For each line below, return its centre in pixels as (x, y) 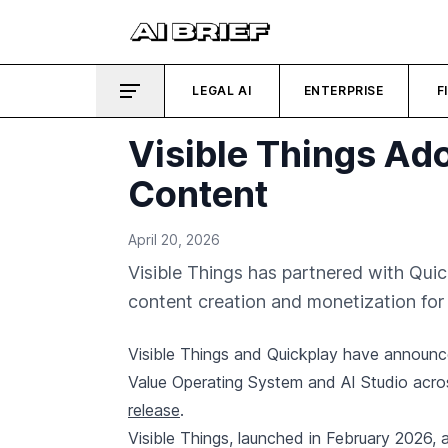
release (154, 410)
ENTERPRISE (343, 90)
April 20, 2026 (174, 239)
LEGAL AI (222, 90)
